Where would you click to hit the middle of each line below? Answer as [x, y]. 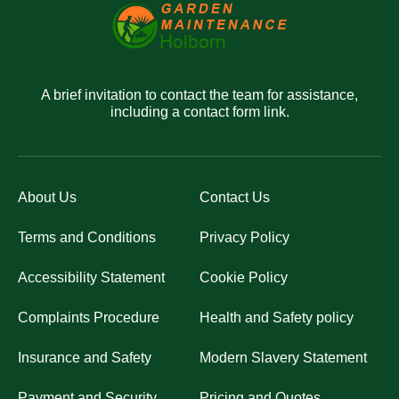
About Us [47, 197]
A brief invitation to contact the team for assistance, [199, 95]
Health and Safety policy [277, 318]
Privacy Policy [244, 237]
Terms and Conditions [87, 237]
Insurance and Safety [85, 358]
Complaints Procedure [89, 318]
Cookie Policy [244, 277]
